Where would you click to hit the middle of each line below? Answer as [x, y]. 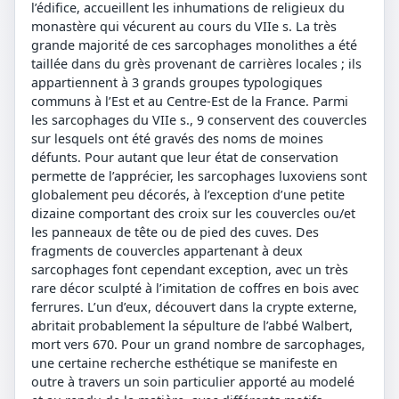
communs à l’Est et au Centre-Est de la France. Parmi [190, 101]
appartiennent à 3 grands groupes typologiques [177, 82]
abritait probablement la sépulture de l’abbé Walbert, [192, 325]
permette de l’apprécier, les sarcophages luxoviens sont [199, 175]
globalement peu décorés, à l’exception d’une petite [188, 194]
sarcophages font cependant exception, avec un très [190, 269]
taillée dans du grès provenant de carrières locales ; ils [196, 63]
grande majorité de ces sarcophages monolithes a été [194, 45]
